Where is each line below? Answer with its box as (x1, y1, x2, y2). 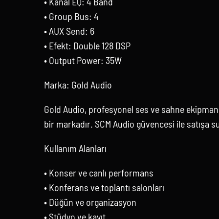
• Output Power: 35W (44, 54, 122, 66)
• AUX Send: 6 (44, 24, 94, 37)
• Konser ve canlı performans (44, 166, 153, 178)
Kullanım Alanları (44, 142, 107, 154)
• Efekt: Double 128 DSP (44, 39, 131, 51)
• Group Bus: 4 (44, 10, 99, 22)
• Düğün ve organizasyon (44, 196, 136, 208)
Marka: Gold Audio (44, 78, 112, 90)
